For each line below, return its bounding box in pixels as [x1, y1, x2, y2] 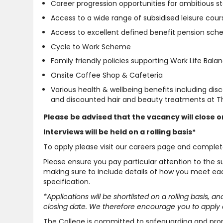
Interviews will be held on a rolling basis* [43, 126, 196, 137]
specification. [43, 176, 90, 187]
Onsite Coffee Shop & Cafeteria [51, 70, 167, 80]
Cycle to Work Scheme [51, 41, 131, 52]
